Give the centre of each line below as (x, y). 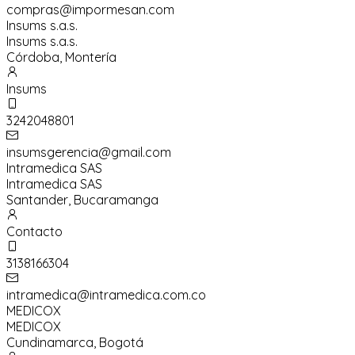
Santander (37, 200)
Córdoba (33, 57)
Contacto (34, 232)
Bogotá (121, 343)
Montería (91, 57)
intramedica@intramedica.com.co (106, 295)
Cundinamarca (50, 343)
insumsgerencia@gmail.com (89, 153)
